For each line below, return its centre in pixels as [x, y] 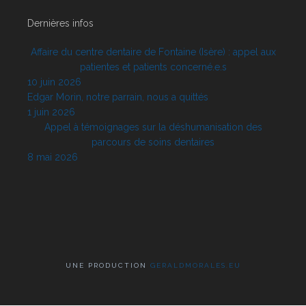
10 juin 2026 [54, 82]
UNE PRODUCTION [108, 265]
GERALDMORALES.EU [195, 265]
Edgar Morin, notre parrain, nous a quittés [118, 97]
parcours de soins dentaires [153, 142]
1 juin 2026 [51, 112]
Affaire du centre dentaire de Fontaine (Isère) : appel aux [153, 52]
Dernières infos [60, 23]
